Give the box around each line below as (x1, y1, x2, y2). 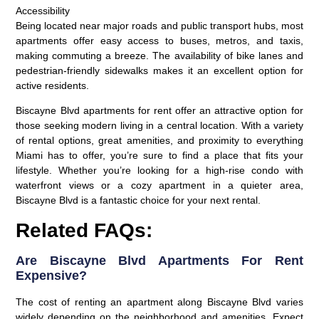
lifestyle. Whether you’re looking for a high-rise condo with (16, 164, 303, 177)
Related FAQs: (16, 219, 153, 241)
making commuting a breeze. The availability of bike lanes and (16, 50, 303, 62)
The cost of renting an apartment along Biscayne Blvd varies (16, 296, 303, 308)
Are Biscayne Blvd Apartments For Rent (16, 253, 303, 268)
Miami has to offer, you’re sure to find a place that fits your (16, 150, 303, 162)
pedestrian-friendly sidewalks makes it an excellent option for (16, 65, 303, 77)
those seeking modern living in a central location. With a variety (16, 120, 303, 132)
